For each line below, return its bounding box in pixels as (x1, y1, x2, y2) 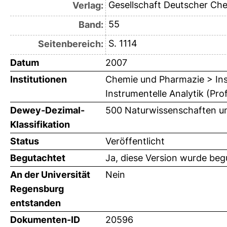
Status (10, 136, 39, 147)
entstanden (10, 198, 61, 209)
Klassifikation (10, 119, 70, 130)
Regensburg (10, 183, 64, 195)
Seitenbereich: (37, 39, 103, 50)
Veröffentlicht (105, 136, 165, 147)
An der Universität (10, 169, 90, 180)
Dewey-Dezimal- (10, 105, 85, 116)
